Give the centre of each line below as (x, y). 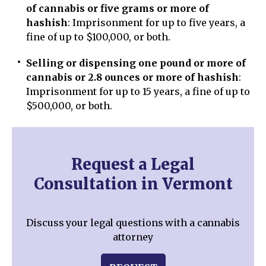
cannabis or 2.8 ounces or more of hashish (132, 77)
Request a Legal (133, 164)
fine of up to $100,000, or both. (98, 37)
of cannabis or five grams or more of (118, 8)
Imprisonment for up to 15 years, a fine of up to (138, 91)
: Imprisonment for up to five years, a (156, 23)
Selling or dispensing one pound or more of (136, 63)
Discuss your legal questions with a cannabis (133, 223)
